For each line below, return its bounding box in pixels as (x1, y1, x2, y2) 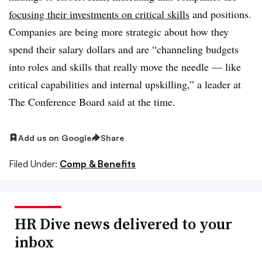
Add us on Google (18, 132, 91, 143)
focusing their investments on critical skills (9, 6, 189, 21)
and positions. (189, 6, 251, 21)
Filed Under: (9, 158, 57, 170)
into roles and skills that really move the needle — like (9, 59, 241, 74)
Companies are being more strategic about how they (9, 24, 229, 39)
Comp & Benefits (60, 158, 136, 170)
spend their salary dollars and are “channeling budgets (9, 42, 239, 56)
